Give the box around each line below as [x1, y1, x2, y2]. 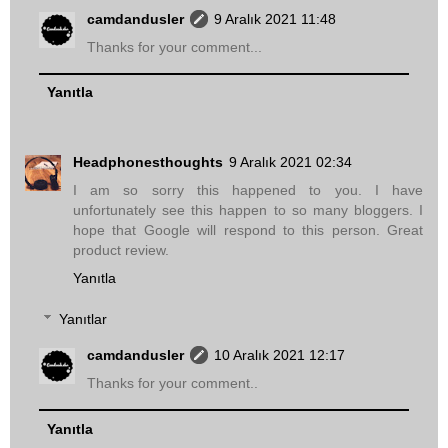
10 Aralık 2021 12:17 [214, 347, 346, 364]
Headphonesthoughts [73, 153, 223, 170]
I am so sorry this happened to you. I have [73, 181, 423, 198]
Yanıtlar [59, 311, 108, 328]
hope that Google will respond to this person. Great [73, 221, 423, 238]
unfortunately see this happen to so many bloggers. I [73, 201, 423, 218]
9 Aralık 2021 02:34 [229, 153, 352, 170]
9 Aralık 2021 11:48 [214, 10, 337, 27]
